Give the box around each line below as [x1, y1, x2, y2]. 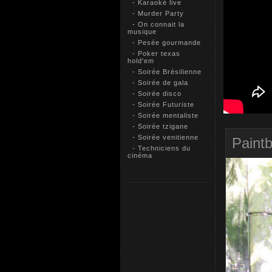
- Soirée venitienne [127, 134, 199, 141]
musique [127, 28, 157, 35]
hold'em [127, 57, 154, 64]
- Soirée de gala [127, 79, 188, 86]
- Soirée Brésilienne [127, 68, 202, 75]
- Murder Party [127, 10, 184, 17]
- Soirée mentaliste [127, 112, 199, 119]
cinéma [127, 152, 152, 159]
